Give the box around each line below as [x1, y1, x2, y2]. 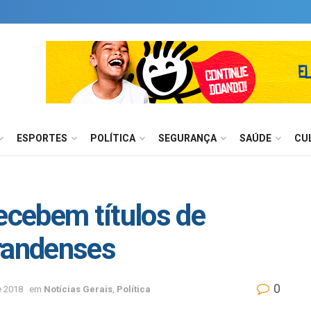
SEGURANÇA [158, 133, 217, 144]
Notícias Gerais [44, 283, 112, 294]
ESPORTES [17, 133, 67, 144]
